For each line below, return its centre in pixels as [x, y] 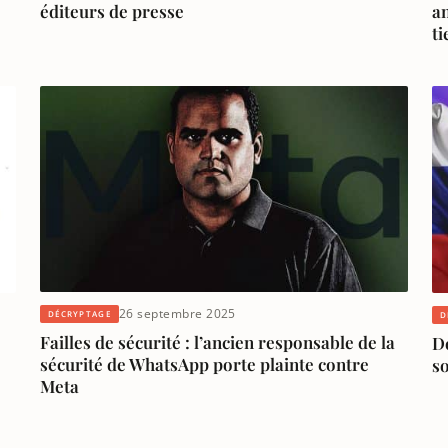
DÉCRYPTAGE [79, 313]
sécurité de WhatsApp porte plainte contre [204, 364]
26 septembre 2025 [177, 314]
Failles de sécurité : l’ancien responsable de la [217, 342]
